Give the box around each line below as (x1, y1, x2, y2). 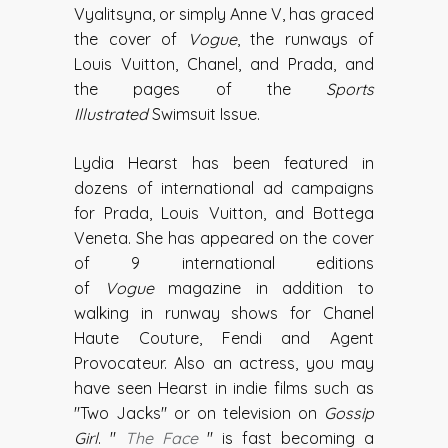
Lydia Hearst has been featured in (74, 153, 374, 174)
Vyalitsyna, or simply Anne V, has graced (74, 4, 374, 25)
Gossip (324, 403, 374, 424)
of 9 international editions (74, 253, 374, 274)
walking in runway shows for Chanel (74, 303, 374, 324)
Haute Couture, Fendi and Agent (74, 328, 374, 349)
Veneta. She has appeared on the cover (74, 228, 374, 249)
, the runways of (236, 29, 374, 50)
